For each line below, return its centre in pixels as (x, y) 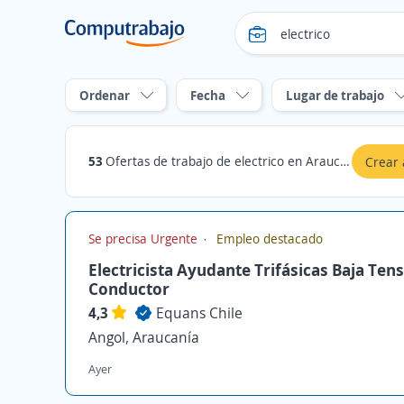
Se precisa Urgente (145, 239)
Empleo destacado (268, 239)
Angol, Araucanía (144, 337)
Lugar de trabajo (335, 95)
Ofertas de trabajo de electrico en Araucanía (223, 161)
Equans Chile (199, 313)
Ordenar (105, 95)
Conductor (129, 289)
